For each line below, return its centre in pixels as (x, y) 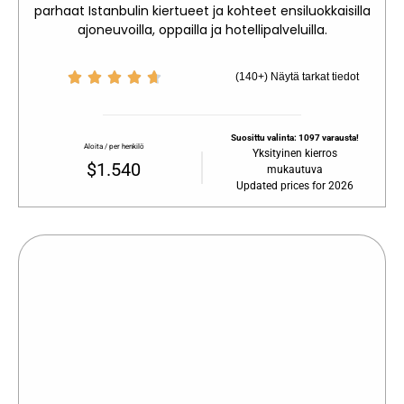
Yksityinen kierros (294, 153)
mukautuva (294, 169)
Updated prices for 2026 (294, 185)
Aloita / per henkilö (114, 146)
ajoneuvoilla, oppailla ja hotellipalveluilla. (202, 29)
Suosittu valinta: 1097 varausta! (294, 137)
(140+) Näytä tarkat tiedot (298, 76)
